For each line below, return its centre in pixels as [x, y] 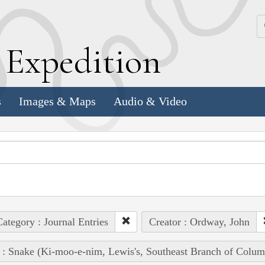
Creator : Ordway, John [199, 222]
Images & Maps [57, 101]
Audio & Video [150, 101]
